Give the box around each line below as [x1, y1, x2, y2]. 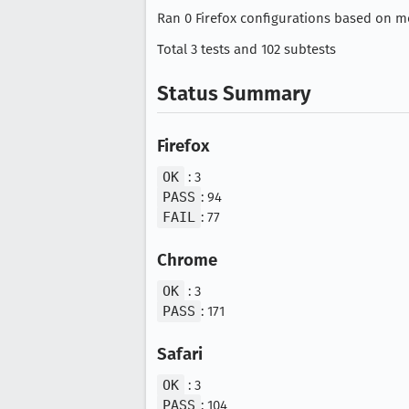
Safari [157, 343, 203, 365]
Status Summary [157, 80, 311, 106]
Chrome [157, 249, 217, 271]
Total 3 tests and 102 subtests [157, 40, 336, 58]
